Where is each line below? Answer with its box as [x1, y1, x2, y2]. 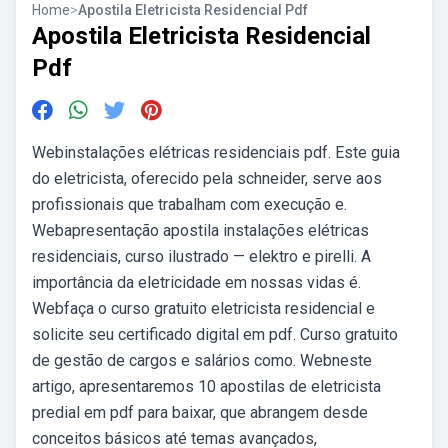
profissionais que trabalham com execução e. [32, 195, 347, 214]
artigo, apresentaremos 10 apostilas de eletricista [32, 377, 381, 396]
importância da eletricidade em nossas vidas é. [32, 273, 361, 292]
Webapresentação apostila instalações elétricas [32, 221, 369, 240]
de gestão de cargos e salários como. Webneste [32, 351, 372, 370]
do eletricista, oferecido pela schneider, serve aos [32, 169, 382, 188]
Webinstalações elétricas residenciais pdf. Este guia [32, 143, 400, 162]
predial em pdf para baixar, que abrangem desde [32, 403, 368, 422]
